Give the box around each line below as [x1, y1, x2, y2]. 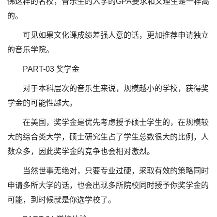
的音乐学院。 [7, 46, 54, 54]
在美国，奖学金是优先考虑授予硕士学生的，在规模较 [23, 118, 209, 126]
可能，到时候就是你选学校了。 [7, 196, 116, 204]
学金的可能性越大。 [7, 99, 77, 107]
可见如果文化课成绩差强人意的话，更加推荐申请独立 [23, 31, 209, 39]
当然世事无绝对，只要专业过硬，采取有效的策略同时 [23, 167, 209, 175]
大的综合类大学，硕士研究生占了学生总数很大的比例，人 [7, 133, 209, 141]
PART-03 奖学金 [23, 65, 79, 73]
